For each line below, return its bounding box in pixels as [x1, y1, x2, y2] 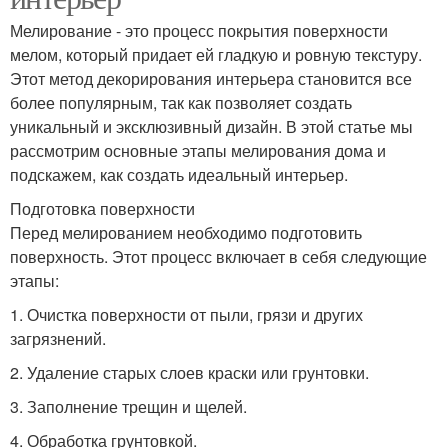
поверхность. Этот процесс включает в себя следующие [10, 245, 427, 269]
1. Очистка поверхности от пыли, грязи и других [10, 303, 363, 327]
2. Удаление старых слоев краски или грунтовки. [10, 361, 369, 385]
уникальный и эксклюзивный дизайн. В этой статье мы [10, 115, 413, 139]
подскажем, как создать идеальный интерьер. [10, 163, 348, 187]
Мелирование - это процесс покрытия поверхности [10, 19, 388, 43]
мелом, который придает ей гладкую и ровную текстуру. [10, 43, 422, 67]
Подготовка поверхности [10, 197, 195, 221]
